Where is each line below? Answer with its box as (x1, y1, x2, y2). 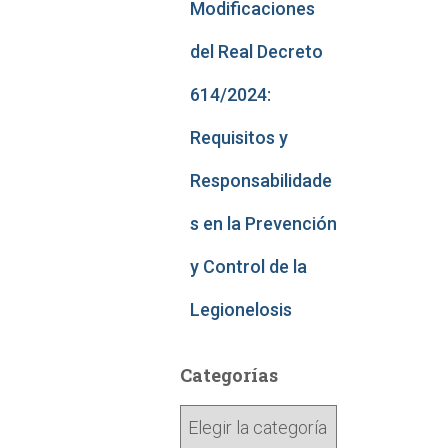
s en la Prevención (189, 213, 337, 234)
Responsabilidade (189, 170, 332, 191)
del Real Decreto (189, 41, 323, 62)
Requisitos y (189, 127, 288, 148)
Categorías (179, 363, 278, 387)
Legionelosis (189, 299, 292, 320)
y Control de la (189, 256, 307, 277)
